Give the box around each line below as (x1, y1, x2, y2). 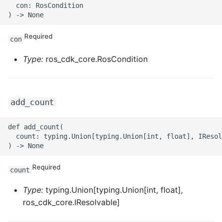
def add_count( (8, 122, 63, 131)
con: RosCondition (8, 1, 83, 9)
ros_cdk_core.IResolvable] (23, 197, 120, 207)
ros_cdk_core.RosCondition (43, 54, 148, 64)
